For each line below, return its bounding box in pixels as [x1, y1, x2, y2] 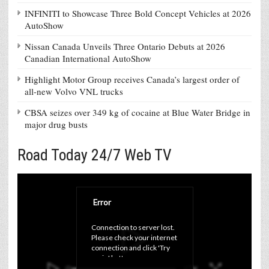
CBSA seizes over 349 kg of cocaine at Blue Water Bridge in [25, 106, 250, 118]
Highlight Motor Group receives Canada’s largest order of [25, 73, 240, 85]
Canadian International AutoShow [25, 52, 151, 64]
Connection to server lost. [91, 222, 176, 232]
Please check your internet [91, 232, 178, 242]
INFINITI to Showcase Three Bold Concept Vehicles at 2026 [25, 7, 251, 19]
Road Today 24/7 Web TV [17, 145, 172, 164]
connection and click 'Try [91, 243, 171, 252]
